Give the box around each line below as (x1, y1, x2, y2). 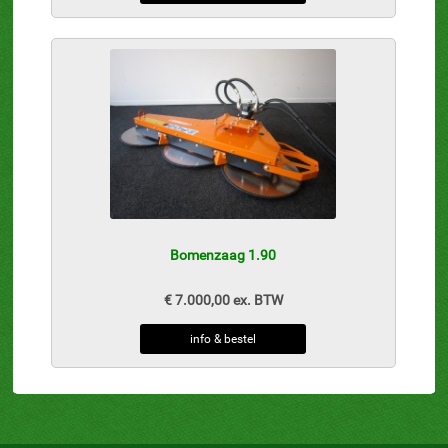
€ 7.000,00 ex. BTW (163, 292, 283, 309)
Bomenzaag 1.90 (170, 247, 277, 264)
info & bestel (190, 332, 257, 347)
